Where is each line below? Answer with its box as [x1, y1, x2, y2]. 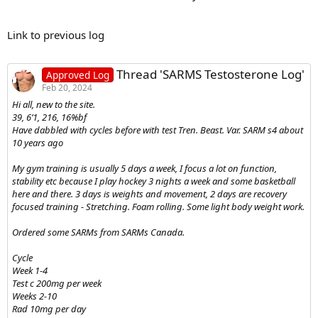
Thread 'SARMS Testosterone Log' [116, 65, 305, 82]
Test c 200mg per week [12, 276, 102, 290]
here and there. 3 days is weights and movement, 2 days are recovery [12, 187, 287, 200]
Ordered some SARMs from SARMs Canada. [12, 225, 185, 238]
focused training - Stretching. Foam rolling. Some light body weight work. [12, 199, 305, 213]
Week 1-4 [12, 263, 48, 277]
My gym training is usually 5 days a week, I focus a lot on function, [12, 161, 277, 175]
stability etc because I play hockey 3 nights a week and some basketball [12, 174, 295, 187]
